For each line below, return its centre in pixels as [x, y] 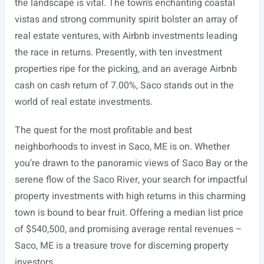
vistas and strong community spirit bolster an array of [126, 19]
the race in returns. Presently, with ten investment [118, 52]
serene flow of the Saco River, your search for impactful [131, 180]
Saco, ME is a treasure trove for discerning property [121, 246]
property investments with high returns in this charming [130, 196]
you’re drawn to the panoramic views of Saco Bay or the [131, 163]
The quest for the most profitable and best [103, 130]
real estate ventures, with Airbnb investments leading [126, 36]
